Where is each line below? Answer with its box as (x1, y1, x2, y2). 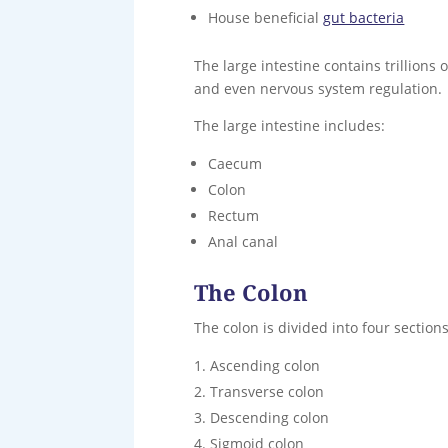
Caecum (208, 153, 263, 173)
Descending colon (210, 407, 330, 427)
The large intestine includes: (194, 115, 386, 135)
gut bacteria (323, 7, 405, 27)
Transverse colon (210, 381, 325, 401)
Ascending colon (210, 355, 321, 375)
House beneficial (208, 7, 324, 27)
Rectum (208, 205, 260, 225)
